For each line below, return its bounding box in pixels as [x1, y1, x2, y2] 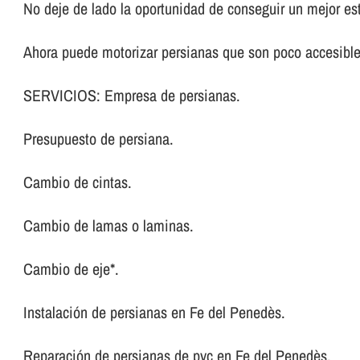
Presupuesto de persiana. [23, 128, 174, 150]
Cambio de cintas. [23, 171, 133, 194]
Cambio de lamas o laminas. [23, 215, 194, 237]
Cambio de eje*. [23, 258, 120, 280]
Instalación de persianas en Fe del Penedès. [23, 301, 286, 324]
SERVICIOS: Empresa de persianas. [23, 84, 241, 107]
